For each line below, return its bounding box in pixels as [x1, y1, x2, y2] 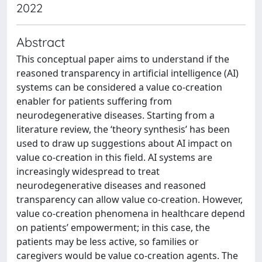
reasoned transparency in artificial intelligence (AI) [16, 67, 239, 80]
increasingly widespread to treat [16, 165, 160, 178]
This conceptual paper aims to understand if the [16, 53, 229, 65]
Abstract [16, 34, 65, 50]
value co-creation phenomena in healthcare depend [16, 207, 245, 220]
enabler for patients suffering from [16, 95, 172, 108]
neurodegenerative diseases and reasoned [16, 179, 206, 192]
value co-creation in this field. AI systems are [16, 151, 212, 164]
